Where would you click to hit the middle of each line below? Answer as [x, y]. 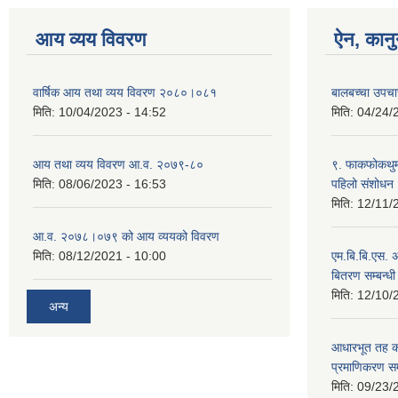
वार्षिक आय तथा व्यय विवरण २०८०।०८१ [125, 93]
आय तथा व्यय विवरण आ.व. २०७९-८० [118, 165]
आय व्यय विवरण [91, 40]
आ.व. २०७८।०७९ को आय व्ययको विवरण [126, 237]
